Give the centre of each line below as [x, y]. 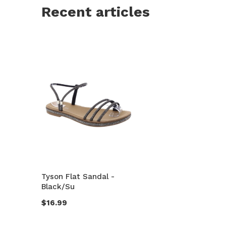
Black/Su [58, 187]
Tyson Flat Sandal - [78, 177]
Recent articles [96, 12]
